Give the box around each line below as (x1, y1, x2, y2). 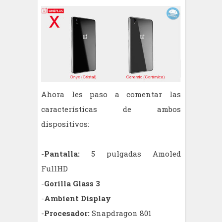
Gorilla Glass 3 (44, 178, 100, 188)
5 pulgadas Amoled (80, 148, 181, 159)
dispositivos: (41, 118, 89, 129)
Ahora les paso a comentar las (41, 89, 181, 99)
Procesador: (44, 208, 92, 218)
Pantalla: (44, 148, 80, 159)
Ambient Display (44, 193, 113, 203)
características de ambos (41, 104, 181, 114)
